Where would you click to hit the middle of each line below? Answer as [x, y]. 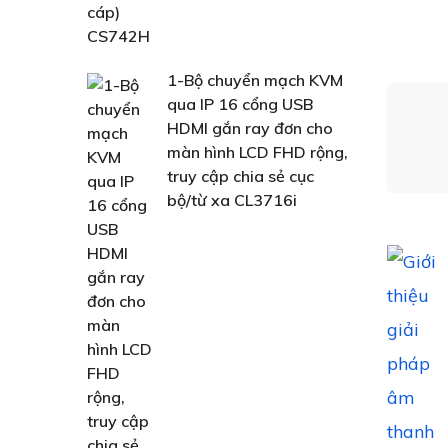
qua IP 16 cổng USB [240, 104]
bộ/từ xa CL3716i [232, 200]
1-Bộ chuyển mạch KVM [255, 80]
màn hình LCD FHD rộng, [257, 152]
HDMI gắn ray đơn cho [250, 128]
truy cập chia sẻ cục [240, 176]
